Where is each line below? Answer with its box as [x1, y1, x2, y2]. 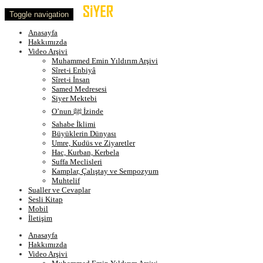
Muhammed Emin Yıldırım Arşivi [52, 56, 158, 65]
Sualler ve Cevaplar [28, 186, 90, 194]
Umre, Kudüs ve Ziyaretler [52, 139, 135, 147]
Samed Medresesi [52, 85, 107, 93]
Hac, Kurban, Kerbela [52, 148, 119, 157]
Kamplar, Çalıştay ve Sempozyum [52, 167, 159, 176]
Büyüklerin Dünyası [52, 129, 116, 138]
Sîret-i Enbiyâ [52, 66, 96, 75]
